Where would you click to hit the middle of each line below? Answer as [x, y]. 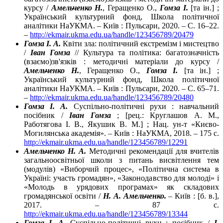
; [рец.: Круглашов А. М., [165, 115]
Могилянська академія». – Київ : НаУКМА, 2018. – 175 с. [121, 133]
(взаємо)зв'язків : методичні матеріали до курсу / [121, 61]
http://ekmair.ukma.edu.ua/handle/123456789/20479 [112, 34]
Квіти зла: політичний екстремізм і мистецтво [140, 43]
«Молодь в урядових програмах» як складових [121, 187]
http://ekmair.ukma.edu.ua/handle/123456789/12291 [106, 142]
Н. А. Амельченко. [134, 196]
